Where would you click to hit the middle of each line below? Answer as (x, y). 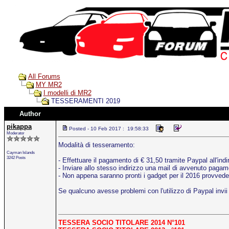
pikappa (19, 127)
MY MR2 (49, 85)
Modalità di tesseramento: (97, 145)
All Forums (44, 76)
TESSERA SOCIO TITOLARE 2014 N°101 (122, 223)
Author (30, 114)
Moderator (16, 133)
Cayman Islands (21, 152)
